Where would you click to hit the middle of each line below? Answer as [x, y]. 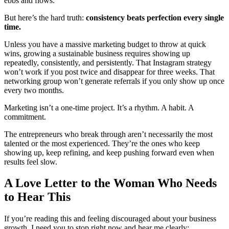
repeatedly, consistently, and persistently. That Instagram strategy [108, 62]
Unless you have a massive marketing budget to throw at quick [105, 44]
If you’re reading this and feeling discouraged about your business [110, 219]
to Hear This [37, 197]
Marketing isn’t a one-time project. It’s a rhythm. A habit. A [99, 107]
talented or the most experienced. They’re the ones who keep [102, 143]
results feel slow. [31, 162]
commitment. [25, 117]
